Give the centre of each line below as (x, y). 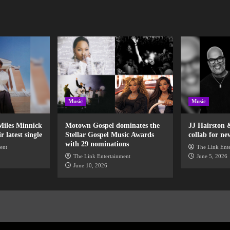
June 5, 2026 (212, 156)
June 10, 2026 (90, 166)
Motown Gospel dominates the (112, 126)
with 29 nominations (97, 144)
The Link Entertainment (102, 156)
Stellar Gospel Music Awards (109, 135)
